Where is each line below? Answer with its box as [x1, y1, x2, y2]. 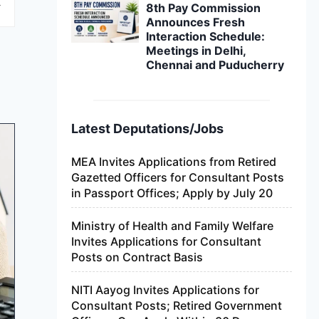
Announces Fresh [146, 15, 246, 29]
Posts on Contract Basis [71, 250, 203, 264]
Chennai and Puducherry [146, 58, 285, 72]
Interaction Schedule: [146, 29, 266, 43]
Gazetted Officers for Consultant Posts [71, 170, 284, 184]
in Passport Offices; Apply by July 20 [71, 186, 273, 200]
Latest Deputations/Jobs [71, 121, 224, 136]
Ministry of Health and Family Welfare [71, 219, 273, 233]
